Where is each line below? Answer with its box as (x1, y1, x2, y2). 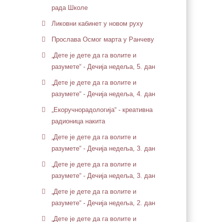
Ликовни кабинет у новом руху (51, 20, 143, 27)
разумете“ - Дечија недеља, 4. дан (51, 90, 155, 98)
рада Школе (51, 4, 88, 11)
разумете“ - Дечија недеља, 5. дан (51, 63, 155, 70)
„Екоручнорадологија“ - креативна (51, 106, 153, 113)
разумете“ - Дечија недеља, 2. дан (51, 199, 155, 207)
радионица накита (51, 117, 105, 125)
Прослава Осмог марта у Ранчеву (51, 36, 154, 43)
